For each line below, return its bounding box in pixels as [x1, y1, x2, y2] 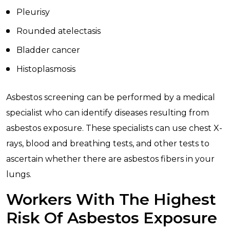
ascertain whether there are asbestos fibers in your [6, 154, 215, 164]
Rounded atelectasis [16, 26, 101, 36]
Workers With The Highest [6, 190, 216, 209]
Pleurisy [16, 7, 50, 17]
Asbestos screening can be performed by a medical [6, 92, 215, 102]
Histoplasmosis [16, 64, 75, 74]
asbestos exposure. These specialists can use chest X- [6, 123, 222, 133]
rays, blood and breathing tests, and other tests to [6, 139, 209, 148]
